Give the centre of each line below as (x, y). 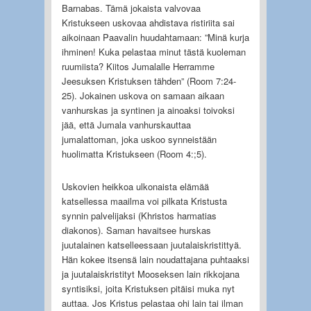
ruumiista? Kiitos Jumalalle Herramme (138, 66)
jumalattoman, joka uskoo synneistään (139, 139)
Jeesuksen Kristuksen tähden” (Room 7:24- (149, 81)
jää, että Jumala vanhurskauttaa (126, 124)
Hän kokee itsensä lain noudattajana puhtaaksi (155, 259)
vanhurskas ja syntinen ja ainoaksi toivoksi (148, 110)
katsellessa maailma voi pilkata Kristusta (144, 201)
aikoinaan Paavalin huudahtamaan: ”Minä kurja (155, 37)
